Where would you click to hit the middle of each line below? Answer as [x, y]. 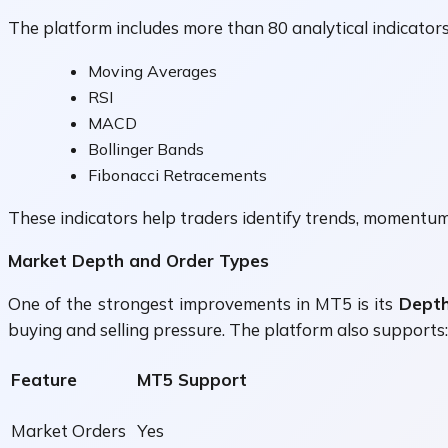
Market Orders [68, 431]
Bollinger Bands [146, 149]
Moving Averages [152, 71]
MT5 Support [192, 380]
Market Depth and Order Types [138, 261]
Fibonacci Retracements [177, 175]
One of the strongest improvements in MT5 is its [203, 304]
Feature [44, 380]
